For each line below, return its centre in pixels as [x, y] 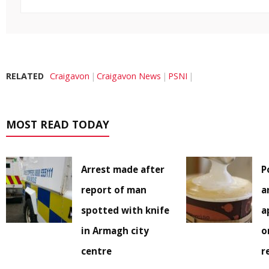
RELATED [25, 76]
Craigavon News [129, 76]
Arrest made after [123, 170]
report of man [114, 190]
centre [96, 251]
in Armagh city [115, 231]
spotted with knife [125, 210]
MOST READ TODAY [58, 125]
